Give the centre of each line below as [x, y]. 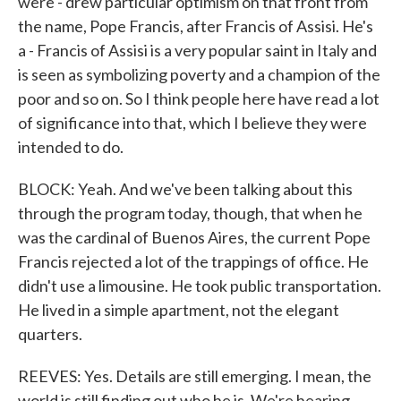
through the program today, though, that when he [190, 213]
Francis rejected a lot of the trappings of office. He [193, 261]
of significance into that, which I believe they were [192, 123]
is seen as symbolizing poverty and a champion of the [199, 74]
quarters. [50, 334]
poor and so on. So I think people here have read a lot [199, 98]
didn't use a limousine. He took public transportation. [200, 286]
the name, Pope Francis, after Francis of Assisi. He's [196, 26]
